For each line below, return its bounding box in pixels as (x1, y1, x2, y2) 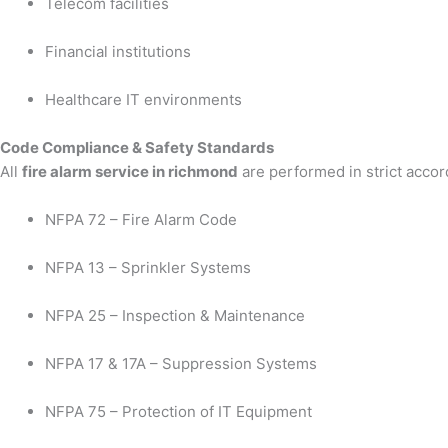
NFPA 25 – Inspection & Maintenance (45, 305, 305, 325)
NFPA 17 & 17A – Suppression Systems (45, 353, 317, 373)
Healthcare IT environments (45, 89, 242, 109)
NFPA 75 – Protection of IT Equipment (45, 401, 312, 421)
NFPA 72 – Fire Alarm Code (45, 209, 237, 229)
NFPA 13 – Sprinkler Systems (45, 257, 251, 277)
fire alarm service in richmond (22, 161, 238, 181)
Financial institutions (45, 41, 191, 61)
